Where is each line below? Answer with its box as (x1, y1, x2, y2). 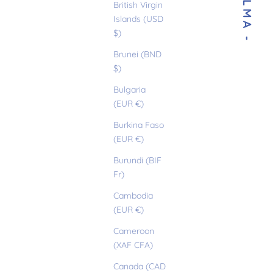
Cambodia (113, 190, 153, 202)
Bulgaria (113, 84, 146, 96)
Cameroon (113, 225, 154, 237)
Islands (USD (113, 13, 163, 25)
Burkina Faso (113, 119, 164, 131)
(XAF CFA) (113, 239, 153, 251)
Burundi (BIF (113, 155, 161, 166)
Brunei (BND (113, 49, 161, 60)
